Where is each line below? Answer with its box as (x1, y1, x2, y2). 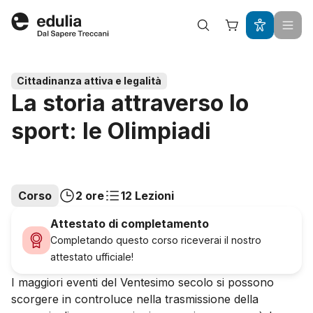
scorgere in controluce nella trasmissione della (11, 292, 259, 307)
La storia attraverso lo (11, 89, 249, 117)
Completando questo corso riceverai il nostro (50, 234, 261, 247)
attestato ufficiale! (50, 251, 133, 263)
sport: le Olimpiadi (11, 117, 211, 145)
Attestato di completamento (50, 217, 209, 231)
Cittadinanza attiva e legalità (17, 75, 161, 87)
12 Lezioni (121, 189, 175, 203)
